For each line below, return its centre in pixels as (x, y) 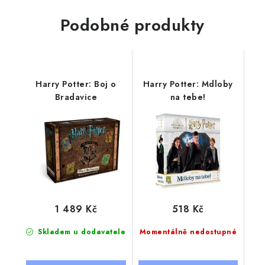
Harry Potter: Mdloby (188, 84)
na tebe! (188, 97)
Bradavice (76, 97)
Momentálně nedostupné (188, 232)
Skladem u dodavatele (80, 232)
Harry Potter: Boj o (76, 84)
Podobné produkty (132, 25)
